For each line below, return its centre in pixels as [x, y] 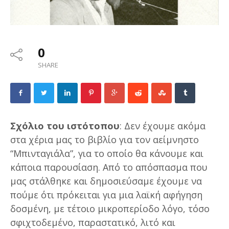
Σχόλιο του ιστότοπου [65, 125]
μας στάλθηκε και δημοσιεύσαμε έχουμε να [106, 181]
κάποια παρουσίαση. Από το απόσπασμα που [109, 167]
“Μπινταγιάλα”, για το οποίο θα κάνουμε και [107, 153]
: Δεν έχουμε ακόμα [163, 125]
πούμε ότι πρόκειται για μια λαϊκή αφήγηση [108, 194]
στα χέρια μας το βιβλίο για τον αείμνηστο [105, 139]
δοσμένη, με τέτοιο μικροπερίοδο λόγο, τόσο [110, 208]
